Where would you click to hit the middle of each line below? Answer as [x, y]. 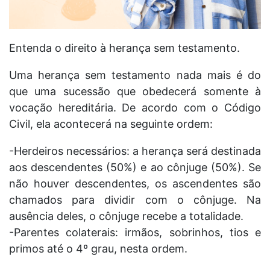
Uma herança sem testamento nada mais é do [135, 75]
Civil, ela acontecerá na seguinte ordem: [111, 124]
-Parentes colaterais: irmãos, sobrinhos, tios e [135, 232]
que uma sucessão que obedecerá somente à [135, 91]
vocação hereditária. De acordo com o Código [135, 108]
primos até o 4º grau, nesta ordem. [98, 249]
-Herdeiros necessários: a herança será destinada [135, 151]
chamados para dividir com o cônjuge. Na [135, 200]
